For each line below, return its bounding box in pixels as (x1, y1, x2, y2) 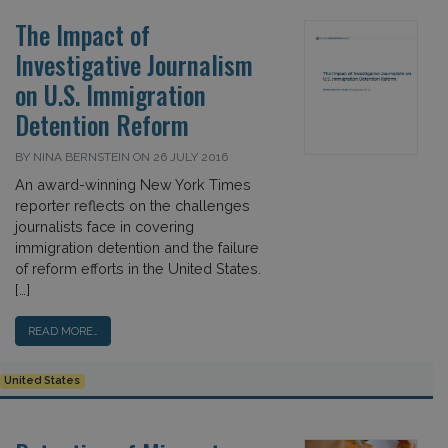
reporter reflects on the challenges (15, 197, 250, 214)
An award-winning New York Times (15, 176, 251, 193)
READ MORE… (28, 324, 98, 338)
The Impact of (15, 16, 150, 53)
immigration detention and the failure (15, 239, 259, 256)
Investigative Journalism (15, 46, 253, 83)
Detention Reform (15, 106, 189, 143)
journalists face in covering (15, 218, 194, 235)
